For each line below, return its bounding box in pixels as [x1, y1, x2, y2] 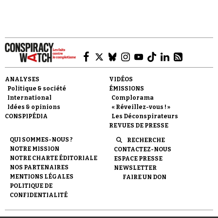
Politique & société [7, 85, 66, 92]
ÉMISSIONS [109, 85, 144, 92]
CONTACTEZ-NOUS [114, 146, 171, 153]
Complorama [111, 94, 154, 101]
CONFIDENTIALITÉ [10, 192, 68, 199]
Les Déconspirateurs [111, 113, 178, 120]
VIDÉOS [109, 76, 133, 83]
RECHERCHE [127, 137, 165, 144]
